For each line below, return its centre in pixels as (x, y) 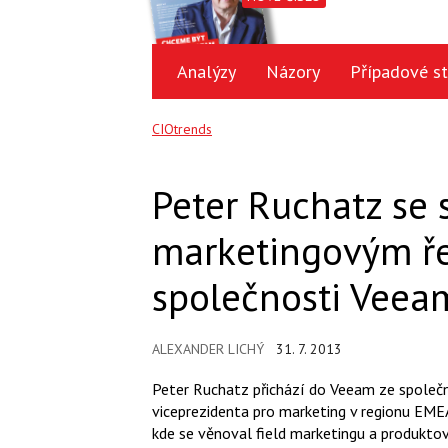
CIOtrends (182, 129)
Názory (293, 71)
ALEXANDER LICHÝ (208, 348)
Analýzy (206, 71)
